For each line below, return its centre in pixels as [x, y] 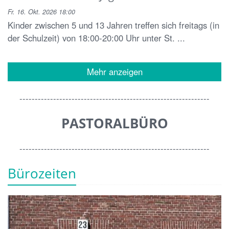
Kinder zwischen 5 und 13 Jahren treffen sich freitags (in [113, 25]
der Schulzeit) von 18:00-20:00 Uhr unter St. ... [96, 38]
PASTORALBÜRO [114, 123]
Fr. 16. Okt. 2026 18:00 [41, 12]
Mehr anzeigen [114, 72]
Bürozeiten [42, 174]
